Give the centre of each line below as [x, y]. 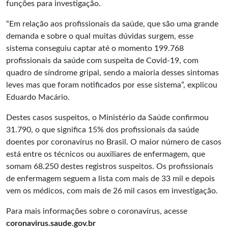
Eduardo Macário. [39, 97]
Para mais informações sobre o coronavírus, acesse [97, 211]
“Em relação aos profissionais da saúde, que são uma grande [112, 24]
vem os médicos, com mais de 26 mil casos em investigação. [114, 191]
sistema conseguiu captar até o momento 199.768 [95, 48]
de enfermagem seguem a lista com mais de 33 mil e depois [110, 179]
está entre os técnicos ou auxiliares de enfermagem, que [106, 154]
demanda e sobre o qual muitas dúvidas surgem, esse [100, 36]
